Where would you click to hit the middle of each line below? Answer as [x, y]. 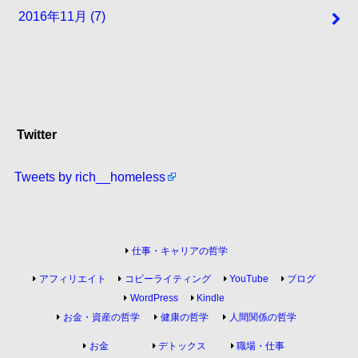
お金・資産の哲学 [101, 318]
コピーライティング [167, 279]
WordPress [154, 298]
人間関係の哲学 [263, 318]
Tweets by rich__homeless [89, 177]
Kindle [211, 298]
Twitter [37, 135]
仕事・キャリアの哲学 [179, 251]
